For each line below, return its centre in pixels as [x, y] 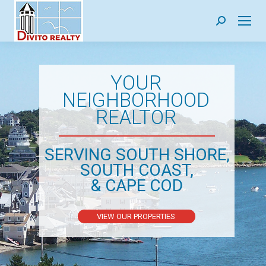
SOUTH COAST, [137, 170]
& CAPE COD [137, 186]
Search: [230, 23]
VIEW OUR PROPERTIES [137, 216]
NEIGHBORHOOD [136, 100]
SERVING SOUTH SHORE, [137, 155]
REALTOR [136, 117]
